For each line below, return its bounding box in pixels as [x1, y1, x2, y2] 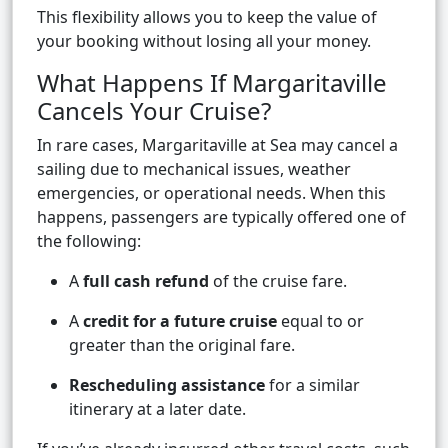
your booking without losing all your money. [37, 30, 371, 53]
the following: [37, 230, 141, 253]
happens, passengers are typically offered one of [37, 206, 406, 229]
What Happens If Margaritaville [37, 66, 387, 100]
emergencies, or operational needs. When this [37, 182, 386, 205]
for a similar [265, 374, 360, 397]
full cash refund [83, 270, 209, 293]
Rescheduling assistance [69, 374, 265, 397]
